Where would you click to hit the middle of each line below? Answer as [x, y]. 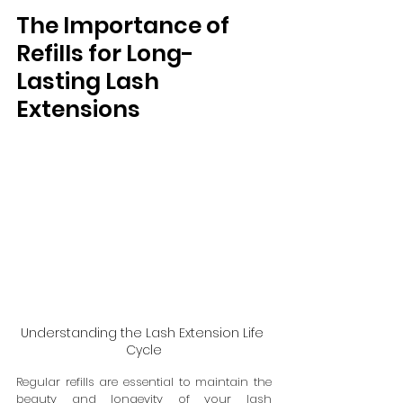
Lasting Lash [90, 81]
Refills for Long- [105, 53]
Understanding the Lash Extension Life [144, 333]
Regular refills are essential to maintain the [144, 382]
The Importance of [125, 25]
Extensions [78, 109]
